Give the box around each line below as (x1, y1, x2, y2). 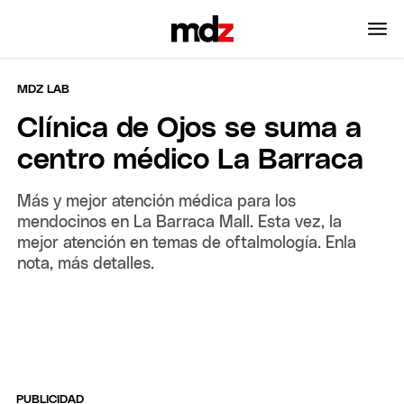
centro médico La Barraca (17, 145, 364, 175)
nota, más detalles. (17, 255, 155, 272)
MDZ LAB (17, 83, 70, 96)
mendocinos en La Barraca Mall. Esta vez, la (17, 214, 343, 231)
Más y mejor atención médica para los (17, 193, 297, 210)
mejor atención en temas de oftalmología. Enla (17, 234, 357, 252)
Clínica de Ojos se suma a (17, 114, 363, 143)
